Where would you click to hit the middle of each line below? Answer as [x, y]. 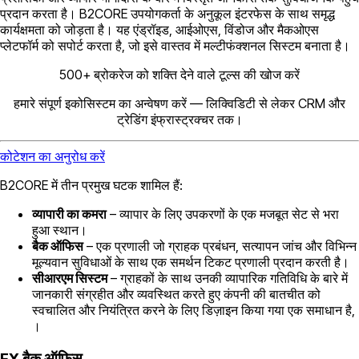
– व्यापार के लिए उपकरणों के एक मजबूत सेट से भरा [223, 214]
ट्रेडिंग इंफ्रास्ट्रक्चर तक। [179, 120]
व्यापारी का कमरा [69, 214]
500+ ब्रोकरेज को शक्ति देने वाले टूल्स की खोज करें [179, 75]
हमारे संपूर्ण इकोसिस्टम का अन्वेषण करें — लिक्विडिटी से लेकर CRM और [179, 104]
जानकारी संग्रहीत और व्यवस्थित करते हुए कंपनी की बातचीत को [176, 294]
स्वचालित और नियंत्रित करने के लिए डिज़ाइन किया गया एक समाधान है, [194, 311]
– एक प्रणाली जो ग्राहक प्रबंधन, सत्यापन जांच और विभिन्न [220, 246]
